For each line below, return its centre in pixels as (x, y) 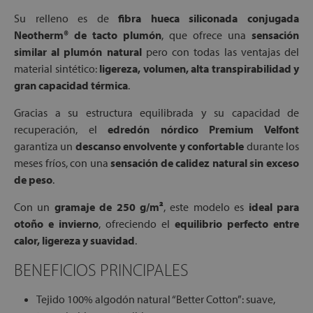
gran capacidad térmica (71, 85)
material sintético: (57, 68)
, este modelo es (206, 207)
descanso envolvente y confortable (160, 146)
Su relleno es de (66, 18)
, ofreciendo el (137, 224)
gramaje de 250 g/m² (109, 207)
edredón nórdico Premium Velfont (204, 129)
